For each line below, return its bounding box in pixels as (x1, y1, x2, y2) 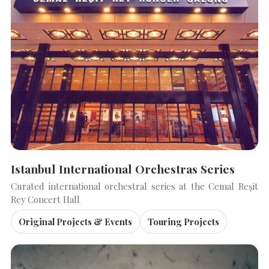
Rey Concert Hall (11, 193, 80, 206)
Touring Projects (148, 216, 219, 228)
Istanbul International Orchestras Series (11, 161, 235, 177)
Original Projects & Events (19, 216, 132, 228)
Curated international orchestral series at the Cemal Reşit (11, 180, 258, 193)
